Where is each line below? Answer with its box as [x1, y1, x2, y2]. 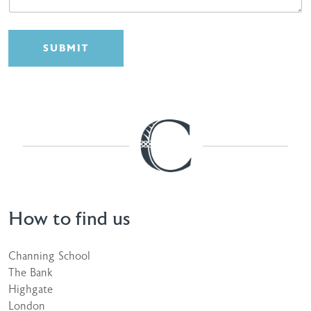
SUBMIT [43, 42, 89, 54]
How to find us [8, 208, 131, 230]
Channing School [8, 250, 90, 263]
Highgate [8, 283, 53, 296]
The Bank [8, 267, 53, 280]
